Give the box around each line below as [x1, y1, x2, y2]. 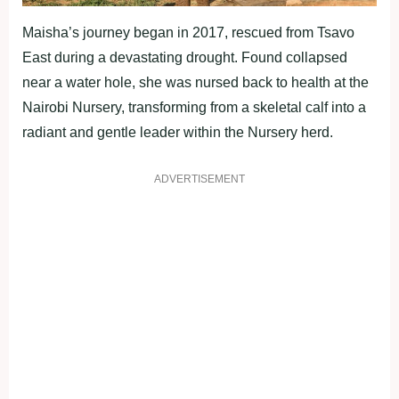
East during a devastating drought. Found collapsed [22, 49, 347, 65]
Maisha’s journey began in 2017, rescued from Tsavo [22, 24, 354, 40]
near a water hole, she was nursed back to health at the [22, 74, 369, 90]
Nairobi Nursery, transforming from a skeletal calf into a [22, 99, 366, 115]
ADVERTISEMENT [154, 172, 245, 185]
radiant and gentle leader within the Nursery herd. [22, 124, 333, 140]
